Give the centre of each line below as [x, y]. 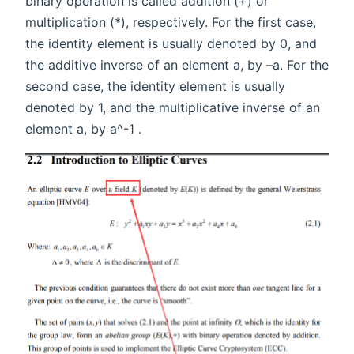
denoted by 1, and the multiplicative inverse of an [173, 108]
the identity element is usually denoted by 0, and [171, 44]
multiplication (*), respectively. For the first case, [171, 23]
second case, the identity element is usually [155, 87]
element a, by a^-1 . [83, 129]
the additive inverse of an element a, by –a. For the [177, 65]
